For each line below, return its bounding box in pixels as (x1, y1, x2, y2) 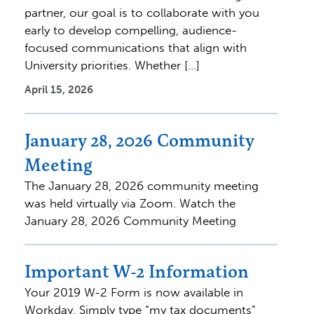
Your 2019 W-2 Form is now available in (25, 285, 243, 299)
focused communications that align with (25, 40, 247, 55)
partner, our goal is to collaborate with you (25, 5, 259, 20)
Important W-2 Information (25, 259, 249, 282)
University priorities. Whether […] (25, 57, 200, 72)
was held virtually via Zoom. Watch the (25, 196, 235, 210)
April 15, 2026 (25, 83, 93, 96)
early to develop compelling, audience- (25, 22, 237, 37)
